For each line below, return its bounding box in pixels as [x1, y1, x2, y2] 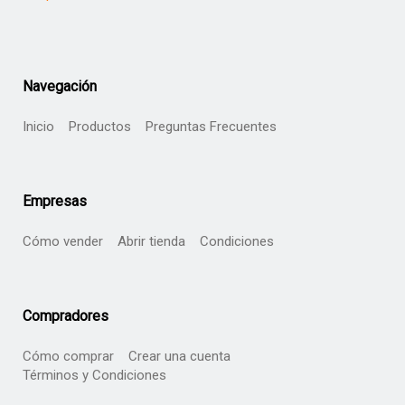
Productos [69, 118, 131, 135]
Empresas [23, 192, 87, 210]
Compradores [23, 306, 108, 325]
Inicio [23, 118, 54, 135]
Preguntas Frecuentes [146, 118, 277, 135]
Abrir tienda [118, 232, 185, 250]
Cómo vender [23, 232, 103, 250]
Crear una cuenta [128, 347, 231, 364]
